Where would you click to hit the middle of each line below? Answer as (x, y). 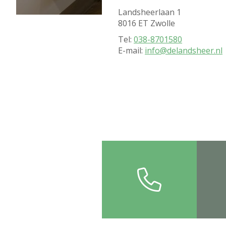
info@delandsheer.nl (184, 50)
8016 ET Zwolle (147, 23)
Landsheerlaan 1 (150, 12)
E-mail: (131, 50)
